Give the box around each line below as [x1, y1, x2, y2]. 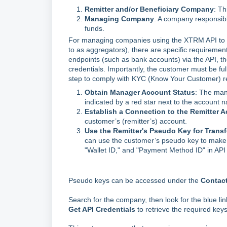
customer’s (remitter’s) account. [85, 117, 187, 126]
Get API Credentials [68, 205, 135, 214]
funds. [85, 24, 104, 33]
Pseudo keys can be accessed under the [68, 176, 201, 185]
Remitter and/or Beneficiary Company [85, 5, 214, 14]
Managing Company [85, 15, 154, 23]
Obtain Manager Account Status [85, 88, 195, 97]
